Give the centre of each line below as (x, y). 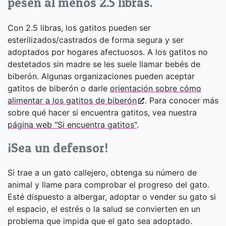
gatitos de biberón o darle (59, 88)
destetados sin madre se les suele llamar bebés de (104, 64)
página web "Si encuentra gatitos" (72, 124)
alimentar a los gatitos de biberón (72, 100)
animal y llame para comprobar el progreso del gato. (108, 185)
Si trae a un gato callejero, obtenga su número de (102, 173)
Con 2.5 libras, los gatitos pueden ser (79, 27)
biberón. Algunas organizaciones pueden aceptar (101, 76)
